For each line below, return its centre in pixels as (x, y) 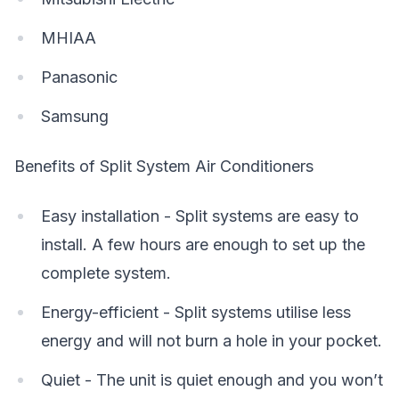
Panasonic (79, 77)
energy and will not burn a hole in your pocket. (212, 341)
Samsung (75, 116)
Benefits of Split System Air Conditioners (164, 166)
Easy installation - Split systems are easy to (200, 216)
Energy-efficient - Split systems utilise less (196, 312)
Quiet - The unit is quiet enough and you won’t (212, 380)
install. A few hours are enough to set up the (203, 244)
